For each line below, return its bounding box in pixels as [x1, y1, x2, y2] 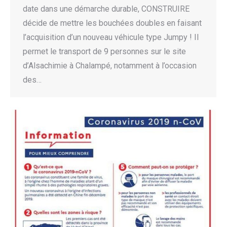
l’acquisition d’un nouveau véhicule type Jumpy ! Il [23, 32, 199, 42]
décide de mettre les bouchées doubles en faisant [23, 18, 202, 28]
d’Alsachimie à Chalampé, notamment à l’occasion [23, 60, 197, 70]
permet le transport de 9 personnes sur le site [23, 46, 186, 56]
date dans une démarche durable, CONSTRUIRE [23, 4, 190, 14]
